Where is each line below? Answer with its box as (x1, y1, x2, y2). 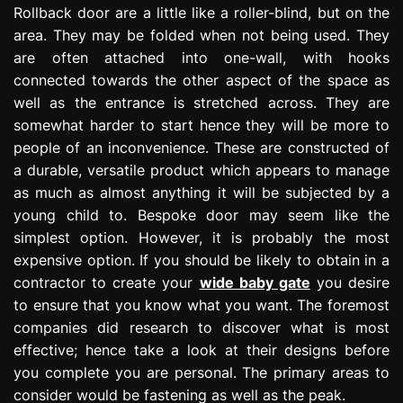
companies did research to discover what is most (13, 318, 390, 336)
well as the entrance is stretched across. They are (13, 93, 390, 112)
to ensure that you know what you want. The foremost (13, 295, 390, 314)
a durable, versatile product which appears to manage (13, 160, 390, 179)
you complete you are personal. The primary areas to (13, 363, 390, 381)
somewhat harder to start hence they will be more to (13, 115, 390, 134)
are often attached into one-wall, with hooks (13, 48, 390, 67)
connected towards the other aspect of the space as (13, 70, 390, 89)
